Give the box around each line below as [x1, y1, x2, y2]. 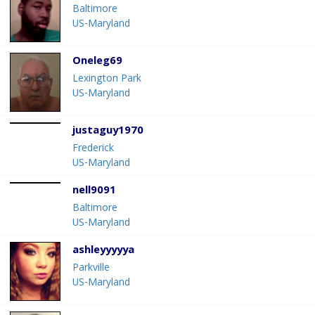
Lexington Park [72, 71, 141, 89]
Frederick [72, 141, 114, 158]
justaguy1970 [72, 122, 143, 141]
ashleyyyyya [72, 242, 134, 261]
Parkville [72, 260, 110, 278]
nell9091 [72, 182, 116, 201]
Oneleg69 [72, 53, 122, 72]
